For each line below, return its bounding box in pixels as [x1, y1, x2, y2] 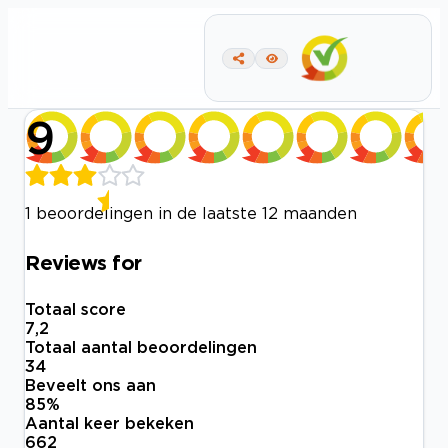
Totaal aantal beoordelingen [25, 338, 257, 357]
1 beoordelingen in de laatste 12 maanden [25, 204, 357, 222]
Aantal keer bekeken [25, 414, 194, 433]
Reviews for [25, 250, 142, 273]
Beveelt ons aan [25, 376, 156, 395]
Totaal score [25, 300, 126, 319]
